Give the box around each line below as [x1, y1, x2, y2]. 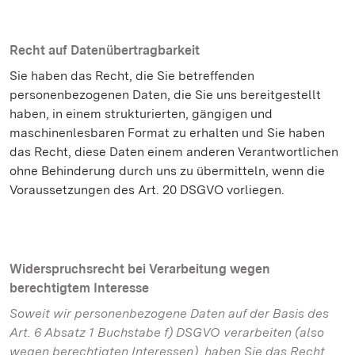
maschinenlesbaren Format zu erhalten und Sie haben [10, 125, 325, 140]
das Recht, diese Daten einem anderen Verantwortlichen [10, 144, 338, 159]
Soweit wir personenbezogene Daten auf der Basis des [10, 306, 329, 321]
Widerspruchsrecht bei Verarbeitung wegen [10, 261, 270, 277]
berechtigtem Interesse [10, 281, 149, 296]
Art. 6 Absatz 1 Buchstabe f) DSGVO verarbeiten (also [10, 325, 324, 340]
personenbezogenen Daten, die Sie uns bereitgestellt [10, 87, 321, 102]
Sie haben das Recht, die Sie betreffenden [10, 68, 254, 83]
